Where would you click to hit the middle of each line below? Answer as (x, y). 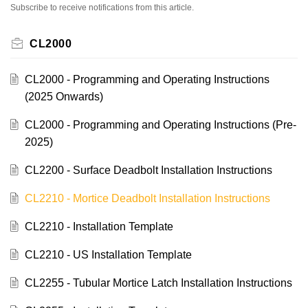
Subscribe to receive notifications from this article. (102, 8)
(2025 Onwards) (64, 97)
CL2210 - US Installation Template (108, 255)
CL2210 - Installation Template (99, 227)
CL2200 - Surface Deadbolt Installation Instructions (148, 170)
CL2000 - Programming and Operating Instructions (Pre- (160, 125)
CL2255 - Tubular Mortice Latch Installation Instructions (158, 283)
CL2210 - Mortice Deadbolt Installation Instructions (147, 199)
